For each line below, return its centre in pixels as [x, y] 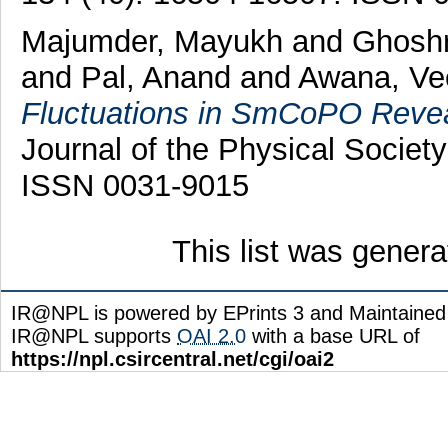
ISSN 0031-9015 [134, 186]
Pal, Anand [155, 78]
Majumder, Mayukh [151, 42]
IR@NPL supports [94, 336]
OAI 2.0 [211, 336]
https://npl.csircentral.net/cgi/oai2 [172, 359]
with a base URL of [333, 336]
